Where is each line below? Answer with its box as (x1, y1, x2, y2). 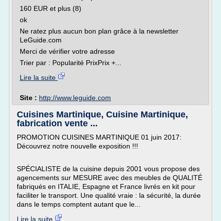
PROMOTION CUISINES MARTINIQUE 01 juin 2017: (17, 133, 182, 141)
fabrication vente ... (17, 118, 98, 128)
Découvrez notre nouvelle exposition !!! (17, 142, 140, 150)
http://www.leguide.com (39, 94, 111, 102)
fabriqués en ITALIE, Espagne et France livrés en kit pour (17, 183, 197, 190)
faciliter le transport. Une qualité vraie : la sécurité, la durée (17, 191, 201, 199)
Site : (20, 94, 39, 102)
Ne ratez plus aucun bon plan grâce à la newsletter (20, 27, 179, 35)
